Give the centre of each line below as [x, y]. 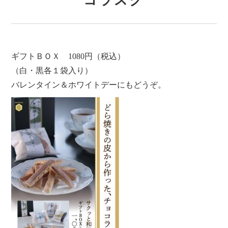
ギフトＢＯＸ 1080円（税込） [68, 56]
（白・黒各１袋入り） [52, 70]
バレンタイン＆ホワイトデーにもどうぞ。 [89, 85]
